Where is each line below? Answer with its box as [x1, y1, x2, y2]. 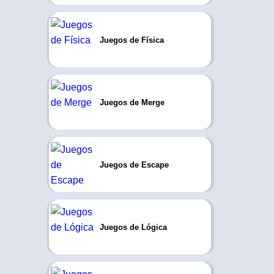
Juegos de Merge [99, 97, 165, 107]
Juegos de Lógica [99, 222, 167, 232]
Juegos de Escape [99, 160, 169, 169]
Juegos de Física [99, 35, 164, 45]
